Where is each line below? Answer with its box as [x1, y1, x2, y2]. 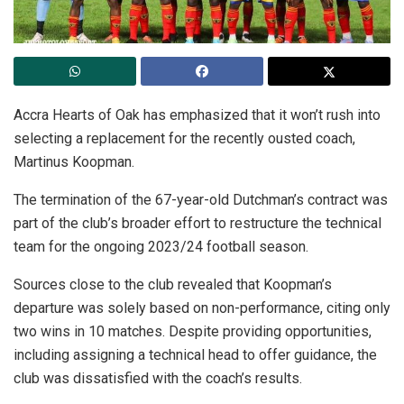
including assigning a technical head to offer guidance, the [14, 346, 377, 364]
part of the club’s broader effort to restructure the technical [14, 215, 381, 233]
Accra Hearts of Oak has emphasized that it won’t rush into [14, 106, 381, 124]
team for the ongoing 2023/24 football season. [14, 238, 308, 256]
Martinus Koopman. [14, 153, 134, 171]
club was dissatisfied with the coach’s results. [14, 370, 302, 388]
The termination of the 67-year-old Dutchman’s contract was [14, 191, 388, 209]
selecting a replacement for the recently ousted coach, [14, 130, 355, 148]
